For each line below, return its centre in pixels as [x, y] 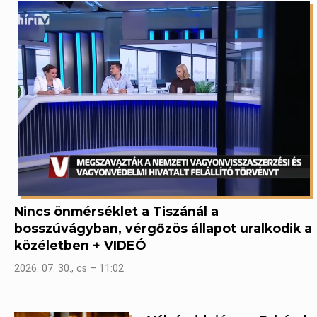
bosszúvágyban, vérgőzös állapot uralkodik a [163, 228]
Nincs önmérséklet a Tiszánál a [116, 211]
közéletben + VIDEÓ [80, 245]
